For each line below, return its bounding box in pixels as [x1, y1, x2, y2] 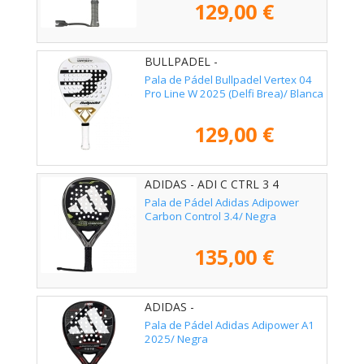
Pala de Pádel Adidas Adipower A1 [145, 318, 314, 333]
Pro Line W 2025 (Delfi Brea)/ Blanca [145, 86, 323, 102]
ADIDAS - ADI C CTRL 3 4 [145, 175, 279, 192]
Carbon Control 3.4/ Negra [145, 209, 276, 224]
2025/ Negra [145, 331, 208, 347]
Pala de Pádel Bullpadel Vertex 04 [145, 72, 312, 88]
